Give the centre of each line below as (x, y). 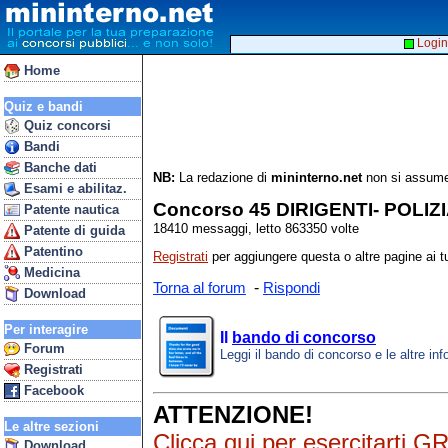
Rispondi (291, 288)
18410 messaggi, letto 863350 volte (256, 228)
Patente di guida (72, 230)
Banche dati (58, 167)
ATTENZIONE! (233, 414)
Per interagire (46, 329)
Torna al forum (199, 288)
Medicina (50, 272)
